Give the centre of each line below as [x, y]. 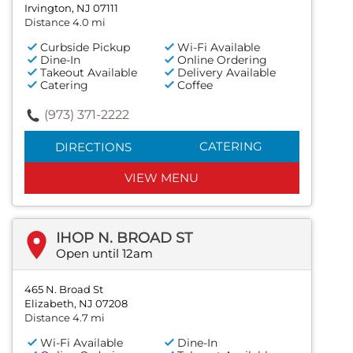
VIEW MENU [162, 178]
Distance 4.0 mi [65, 22]
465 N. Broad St [64, 290]
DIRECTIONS [93, 147]
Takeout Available [89, 73]
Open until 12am [104, 254]
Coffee [195, 85]
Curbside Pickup [85, 48]
